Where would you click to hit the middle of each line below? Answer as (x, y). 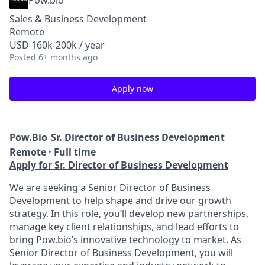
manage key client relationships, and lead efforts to (124, 227)
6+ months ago (68, 57)
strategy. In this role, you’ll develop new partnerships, (129, 214)
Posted (23, 57)
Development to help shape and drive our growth (120, 201)
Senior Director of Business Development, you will (121, 253)
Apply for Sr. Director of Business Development (119, 165)
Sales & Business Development (78, 19)
